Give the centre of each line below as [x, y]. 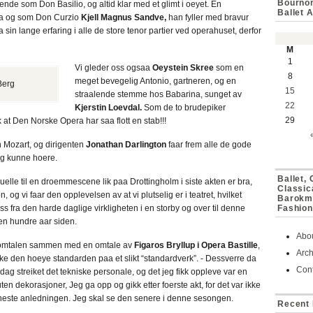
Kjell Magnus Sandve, [124, 17]
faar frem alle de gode [209, 145]
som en [229, 68]
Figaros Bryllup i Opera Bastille [196, 245]
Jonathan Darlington [126, 145]
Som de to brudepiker [184, 108]
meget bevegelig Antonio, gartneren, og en [155, 81]
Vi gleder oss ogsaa [114, 68]
